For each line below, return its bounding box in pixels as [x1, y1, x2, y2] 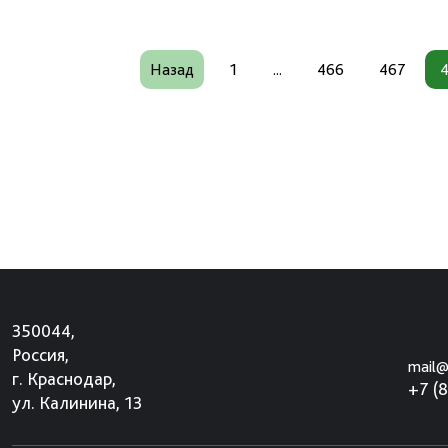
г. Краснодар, [12, 368, 116, 389]
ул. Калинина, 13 [12, 392, 142, 413]
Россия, [12, 344, 69, 365]
